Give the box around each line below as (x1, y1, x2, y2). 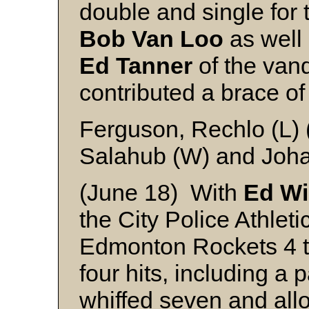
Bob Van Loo (79, 26, 223, 52)
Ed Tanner (79, 52, 192, 79)
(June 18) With (79, 179, 243, 206)
